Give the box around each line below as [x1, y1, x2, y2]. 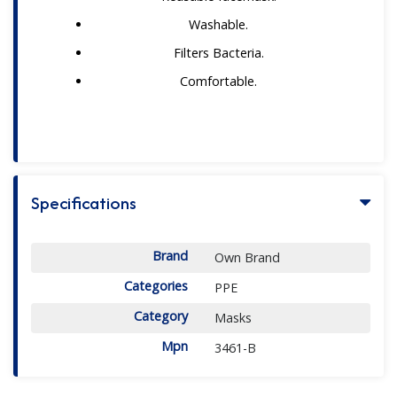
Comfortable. [180, 73, 257, 90]
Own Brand [214, 248, 280, 266]
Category [133, 307, 188, 324]
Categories [123, 276, 188, 294]
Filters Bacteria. [173, 44, 264, 62]
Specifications [31, 189, 136, 215]
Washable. [189, 16, 248, 34]
